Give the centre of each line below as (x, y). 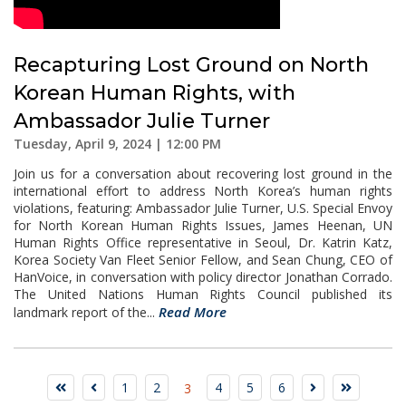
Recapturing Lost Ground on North (191, 65)
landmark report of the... (86, 312)
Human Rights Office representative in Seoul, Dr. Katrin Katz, (203, 242)
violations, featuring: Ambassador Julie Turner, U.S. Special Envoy (203, 208)
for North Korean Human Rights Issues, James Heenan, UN (203, 225)
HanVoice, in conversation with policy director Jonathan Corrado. (203, 277)
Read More (193, 312)
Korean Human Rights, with (155, 93)
